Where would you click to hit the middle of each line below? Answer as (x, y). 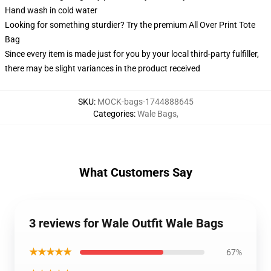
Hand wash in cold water (51, 11)
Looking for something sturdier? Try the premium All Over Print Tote (130, 25)
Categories (113, 114)
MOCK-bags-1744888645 (145, 102)
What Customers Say (135, 173)
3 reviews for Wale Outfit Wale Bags (126, 224)
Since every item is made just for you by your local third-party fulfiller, (132, 54)
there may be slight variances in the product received (103, 69)
